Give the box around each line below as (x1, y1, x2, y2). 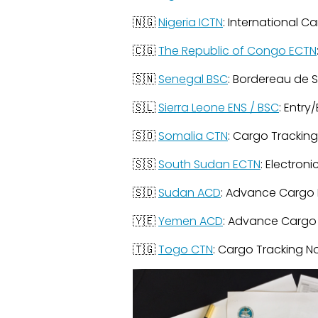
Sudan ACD (158, 185, 221, 201)
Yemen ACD (158, 213, 223, 229)
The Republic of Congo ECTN (158, 43, 317, 59)
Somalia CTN (158, 128, 228, 144)
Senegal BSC (158, 71, 228, 87)
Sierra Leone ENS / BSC (158, 99, 279, 116)
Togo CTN (158, 241, 213, 258)
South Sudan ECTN (158, 156, 261, 172)
